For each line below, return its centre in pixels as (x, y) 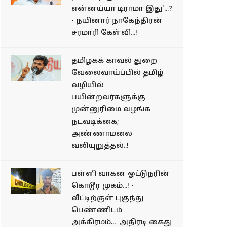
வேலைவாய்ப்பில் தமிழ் (117, 73)
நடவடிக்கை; (95, 122)
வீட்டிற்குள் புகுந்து (107, 198)
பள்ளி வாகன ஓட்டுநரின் (121, 174)
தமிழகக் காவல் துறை (114, 61)
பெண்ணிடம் (97, 210)
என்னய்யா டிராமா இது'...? (122, 9)
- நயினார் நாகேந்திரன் (117, 21)
